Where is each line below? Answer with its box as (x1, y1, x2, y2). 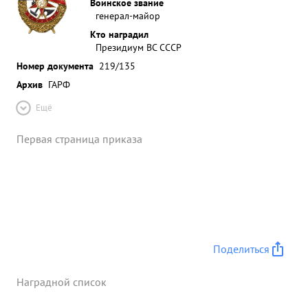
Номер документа (16, 59, 93, 72)
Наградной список (16, 275, 107, 289)
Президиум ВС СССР (96, 41, 181, 54)
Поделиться (213, 242, 269, 256)
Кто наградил (90, 27, 148, 41)
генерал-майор (96, 9, 160, 22)
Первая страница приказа (16, 132, 142, 146)
